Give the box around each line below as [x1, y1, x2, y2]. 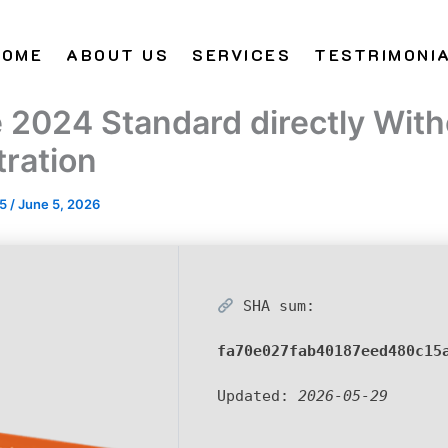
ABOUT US [66, 44, 169, 65]
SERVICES [192, 44, 291, 65]
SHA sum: [234, 297, 316, 315]
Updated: [217, 387, 298, 405]
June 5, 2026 [18, 196, 100, 212]
